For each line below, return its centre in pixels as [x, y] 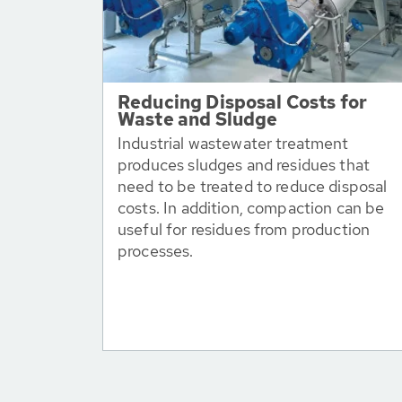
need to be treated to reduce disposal [253, 186]
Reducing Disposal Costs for [243, 102]
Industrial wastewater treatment [233, 143]
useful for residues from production [244, 229]
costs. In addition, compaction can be [251, 208]
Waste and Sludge [198, 119]
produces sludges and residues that [244, 165]
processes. [156, 251]
